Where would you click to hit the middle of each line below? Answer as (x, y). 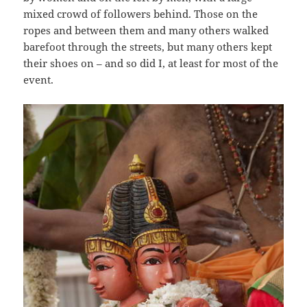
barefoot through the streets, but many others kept (148, 46)
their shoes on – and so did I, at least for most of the (151, 63)
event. (39, 79)
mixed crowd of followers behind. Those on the (141, 13)
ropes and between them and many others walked (146, 30)
